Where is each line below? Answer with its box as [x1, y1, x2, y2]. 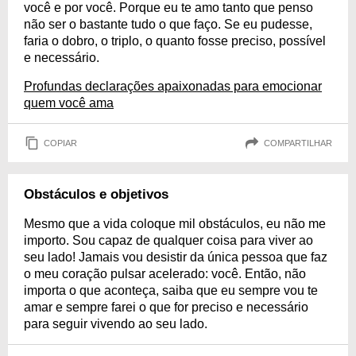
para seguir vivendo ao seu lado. [24, 317, 207, 331]
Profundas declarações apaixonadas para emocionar [24, 79, 322, 93]
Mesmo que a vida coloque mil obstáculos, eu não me [24, 217, 326, 230]
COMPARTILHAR [264, 137, 332, 148]
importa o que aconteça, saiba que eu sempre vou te [24, 284, 318, 297]
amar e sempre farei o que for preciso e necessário [24, 300, 308, 314]
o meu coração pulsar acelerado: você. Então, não [24, 267, 306, 281]
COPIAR [44, 137, 77, 148]
